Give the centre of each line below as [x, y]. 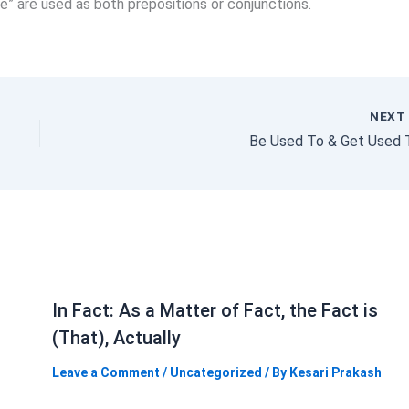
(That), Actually [116, 338]
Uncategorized [215, 373]
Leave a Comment [105, 373]
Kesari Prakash [335, 373]
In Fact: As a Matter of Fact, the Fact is [215, 311]
